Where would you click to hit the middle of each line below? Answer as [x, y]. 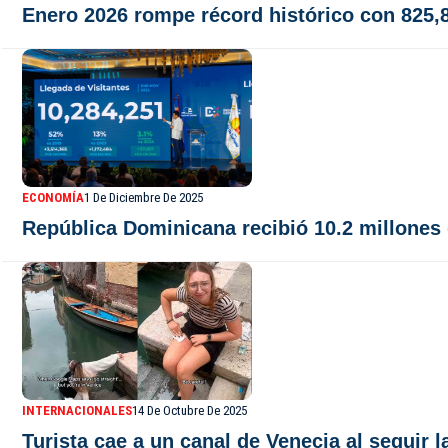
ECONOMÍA [53, 197]
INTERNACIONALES [77, 410]
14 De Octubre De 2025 [189, 410]
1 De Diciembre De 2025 [143, 197]
